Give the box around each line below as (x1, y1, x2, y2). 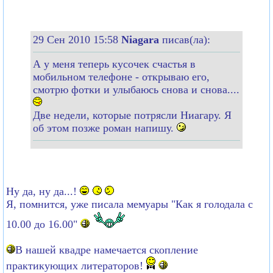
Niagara (121, 33, 162, 46)
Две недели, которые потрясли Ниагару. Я (33, 108, 232, 121)
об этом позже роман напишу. (33, 121, 177, 134)
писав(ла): (162, 33, 210, 46)
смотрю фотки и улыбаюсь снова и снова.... (33, 83, 239, 96)
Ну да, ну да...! (6, 185, 80, 197)
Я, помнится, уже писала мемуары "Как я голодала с (6, 197, 253, 210)
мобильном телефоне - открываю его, (33, 70, 210, 83)
